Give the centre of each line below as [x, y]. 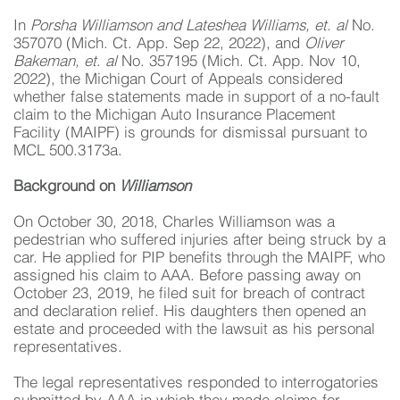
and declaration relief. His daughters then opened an [190, 312]
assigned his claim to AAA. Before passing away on [187, 276]
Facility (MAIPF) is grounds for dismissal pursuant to [190, 133]
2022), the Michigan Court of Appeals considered [178, 80]
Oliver [324, 44]
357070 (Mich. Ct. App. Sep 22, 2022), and [159, 44]
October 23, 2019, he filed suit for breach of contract [189, 294]
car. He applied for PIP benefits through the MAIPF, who [199, 258]
